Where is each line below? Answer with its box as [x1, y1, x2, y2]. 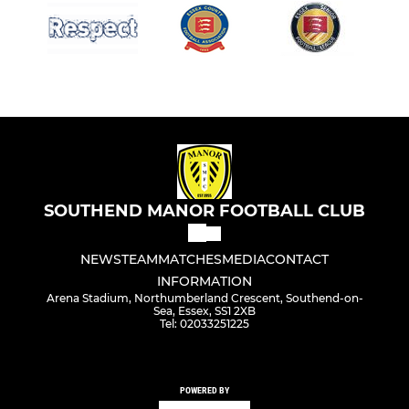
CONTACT [266, 251, 329, 268]
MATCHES [158, 251, 222, 268]
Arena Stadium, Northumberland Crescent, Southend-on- [46, 291, 363, 306]
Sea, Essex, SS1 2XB [153, 304, 256, 319]
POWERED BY [180, 385, 229, 396]
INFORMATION [157, 273, 252, 290]
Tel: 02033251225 [160, 317, 249, 331]
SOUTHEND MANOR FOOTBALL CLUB [44, 201, 365, 222]
